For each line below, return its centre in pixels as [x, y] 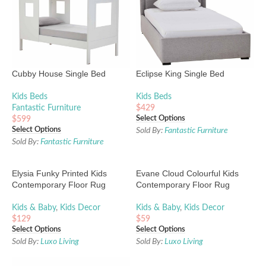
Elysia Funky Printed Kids [59, 174]
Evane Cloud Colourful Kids [187, 174]
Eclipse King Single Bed [180, 73]
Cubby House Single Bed [59, 73]
